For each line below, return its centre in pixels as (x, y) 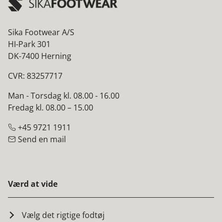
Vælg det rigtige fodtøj (63, 215)
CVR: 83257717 (35, 76)
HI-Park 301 (29, 44)
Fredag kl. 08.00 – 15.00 (51, 107)
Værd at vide (33, 184)
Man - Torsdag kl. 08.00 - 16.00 (64, 95)
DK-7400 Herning (40, 56)
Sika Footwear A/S (41, 32)
